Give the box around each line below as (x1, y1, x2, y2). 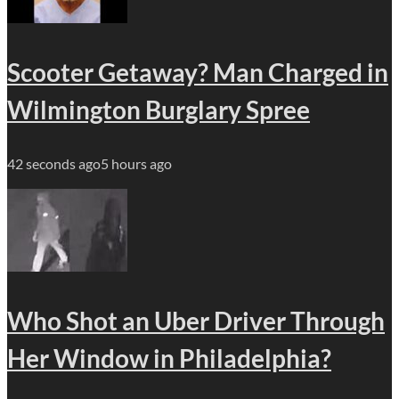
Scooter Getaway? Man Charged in (7, 57, 388, 88)
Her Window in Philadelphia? (7, 343, 331, 374)
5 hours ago (101, 155, 172, 173)
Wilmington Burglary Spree (7, 94, 310, 126)
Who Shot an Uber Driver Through (7, 305, 385, 337)
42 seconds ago (7, 155, 101, 173)
